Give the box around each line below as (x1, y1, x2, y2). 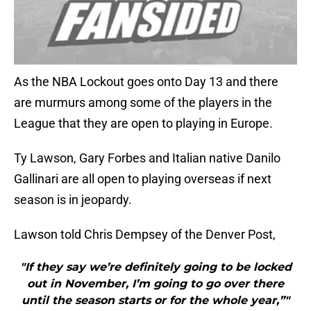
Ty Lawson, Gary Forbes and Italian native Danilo (14, 151, 280, 166)
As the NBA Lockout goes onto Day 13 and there (14, 74, 278, 90)
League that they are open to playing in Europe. (14, 116, 273, 131)
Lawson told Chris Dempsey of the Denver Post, (14, 227, 276, 242)
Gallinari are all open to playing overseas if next (14, 171, 271, 187)
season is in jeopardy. (14, 192, 132, 208)
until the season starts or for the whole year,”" (22, 294, 289, 308)
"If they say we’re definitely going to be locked (19, 260, 292, 274)
